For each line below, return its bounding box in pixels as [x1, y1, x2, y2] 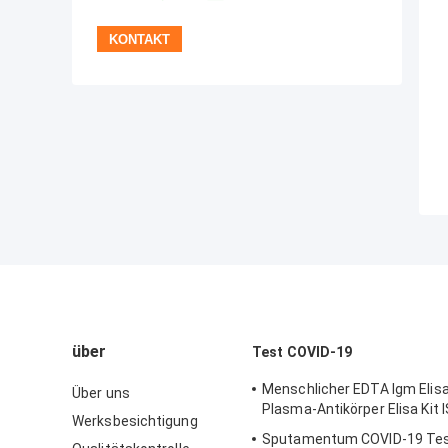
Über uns [72, 385, 130, 402]
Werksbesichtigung [72, 413, 198, 430]
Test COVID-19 [252, 344, 353, 361]
